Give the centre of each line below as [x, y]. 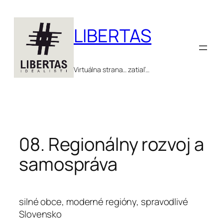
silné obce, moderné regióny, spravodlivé [104, 201]
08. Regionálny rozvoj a [111, 144]
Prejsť [16, 9]
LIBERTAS [113, 36]
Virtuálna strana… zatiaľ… [111, 70]
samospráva [70, 164]
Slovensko [41, 214]
